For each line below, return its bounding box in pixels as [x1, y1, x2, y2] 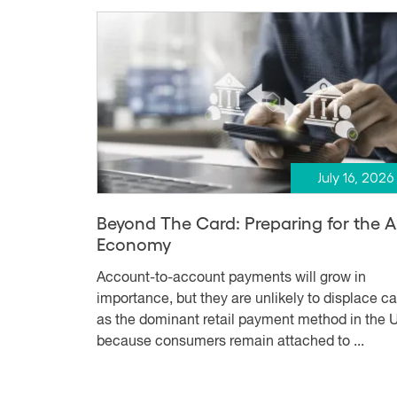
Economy [97, 233, 171, 255]
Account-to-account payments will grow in [97, 271, 366, 286]
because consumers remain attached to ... [97, 335, 364, 350]
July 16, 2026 [316, 171, 393, 186]
